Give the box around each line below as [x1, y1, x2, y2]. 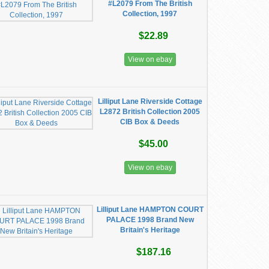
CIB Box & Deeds [120, 118, 180, 126]
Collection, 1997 [122, 10, 178, 18]
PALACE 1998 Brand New [106, 216, 194, 224]
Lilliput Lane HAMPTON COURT [96, 205, 204, 214]
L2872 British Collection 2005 [100, 107, 201, 116]
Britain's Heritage [119, 226, 180, 234]
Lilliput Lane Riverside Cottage [97, 97, 202, 106]
